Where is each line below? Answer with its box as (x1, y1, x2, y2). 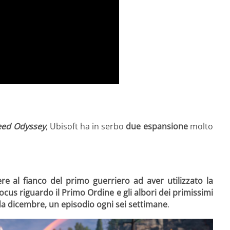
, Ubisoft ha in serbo (45, 120, 126, 132)
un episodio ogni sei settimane (49, 199, 167, 210)
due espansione (126, 120, 188, 132)
